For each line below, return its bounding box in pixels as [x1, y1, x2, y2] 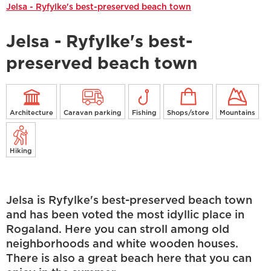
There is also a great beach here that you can [6, 253, 252, 264]
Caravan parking [64, 109, 122, 116]
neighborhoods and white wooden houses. [6, 238, 238, 250]
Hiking [10, 148, 32, 154]
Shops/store [167, 109, 209, 116]
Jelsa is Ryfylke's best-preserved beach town [6, 195, 252, 206]
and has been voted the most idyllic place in [6, 209, 244, 221]
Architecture [10, 109, 53, 116]
